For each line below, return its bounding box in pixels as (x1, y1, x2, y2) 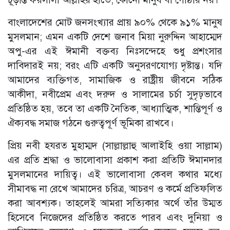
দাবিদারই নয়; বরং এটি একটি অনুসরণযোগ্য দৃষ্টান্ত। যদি (8, 60, 222, 72)
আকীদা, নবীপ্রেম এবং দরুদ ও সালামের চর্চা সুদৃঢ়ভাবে (8, 88, 222, 101)
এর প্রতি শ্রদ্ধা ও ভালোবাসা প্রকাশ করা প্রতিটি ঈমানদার (8, 154, 222, 166)
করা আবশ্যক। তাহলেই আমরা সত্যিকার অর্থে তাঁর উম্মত (8, 197, 222, 209)
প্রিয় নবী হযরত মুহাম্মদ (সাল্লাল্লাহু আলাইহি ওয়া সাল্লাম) (8, 140, 222, 152)
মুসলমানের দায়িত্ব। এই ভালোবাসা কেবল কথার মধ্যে (8, 168, 222, 181)
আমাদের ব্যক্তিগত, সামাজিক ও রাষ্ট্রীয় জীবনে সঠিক (8, 74, 222, 86)
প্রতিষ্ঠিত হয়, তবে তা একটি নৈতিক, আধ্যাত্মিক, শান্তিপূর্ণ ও (8, 103, 222, 115)
